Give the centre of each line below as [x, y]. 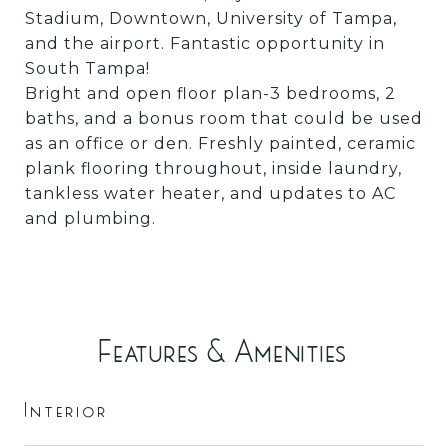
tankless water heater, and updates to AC [210, 193]
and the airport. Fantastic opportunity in [205, 43]
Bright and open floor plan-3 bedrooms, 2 [210, 93]
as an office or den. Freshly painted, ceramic [220, 143]
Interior [67, 410]
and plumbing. [90, 218]
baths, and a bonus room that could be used [224, 118]
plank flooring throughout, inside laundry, [213, 168]
